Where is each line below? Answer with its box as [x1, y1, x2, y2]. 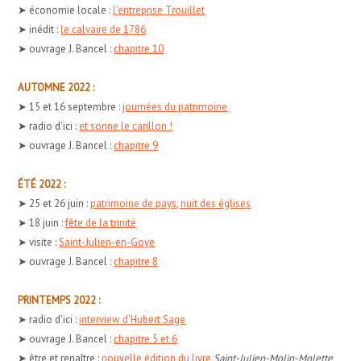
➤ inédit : [18, 22, 61, 36]
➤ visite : [18, 234, 60, 249]
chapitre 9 [114, 138, 159, 152]
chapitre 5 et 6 [114, 331, 178, 346]
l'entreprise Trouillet [113, 2, 205, 17]
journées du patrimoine [122, 99, 228, 114]
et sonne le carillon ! [79, 118, 173, 133]
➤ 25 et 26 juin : [18, 196, 91, 210]
